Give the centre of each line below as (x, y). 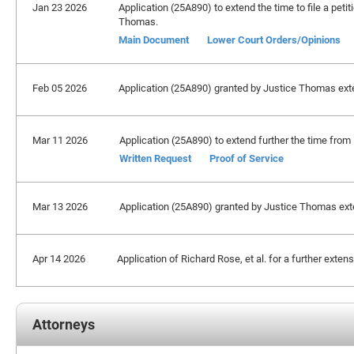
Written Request (155, 158)
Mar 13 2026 (60, 206)
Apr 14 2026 (59, 258)
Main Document (154, 40)
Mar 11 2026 (60, 140)
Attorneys (64, 324)
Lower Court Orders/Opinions (274, 40)
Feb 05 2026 (60, 88)
